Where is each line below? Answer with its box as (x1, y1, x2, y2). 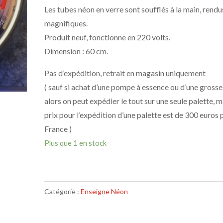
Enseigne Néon (81, 187, 128, 196)
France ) (44, 123, 72, 133)
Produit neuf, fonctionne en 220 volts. (44, 32, 171, 42)
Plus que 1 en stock (44, 138, 107, 147)
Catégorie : (44, 187, 81, 196)
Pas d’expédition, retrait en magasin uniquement (44, 68, 206, 78)
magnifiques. (44, 18, 88, 28)
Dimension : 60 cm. (44, 46, 109, 56)
